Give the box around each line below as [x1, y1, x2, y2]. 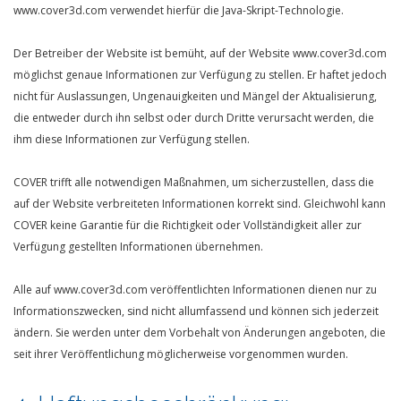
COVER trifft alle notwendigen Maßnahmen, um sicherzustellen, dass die [13, 175, 374, 190]
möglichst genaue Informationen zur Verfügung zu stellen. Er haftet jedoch [13, 67, 387, 82]
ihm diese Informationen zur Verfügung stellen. [13, 132, 250, 147]
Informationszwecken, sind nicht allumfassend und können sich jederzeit [13, 303, 379, 319]
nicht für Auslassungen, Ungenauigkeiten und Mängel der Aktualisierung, [13, 89, 377, 104]
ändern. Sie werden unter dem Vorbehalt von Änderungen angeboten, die [13, 325, 386, 340]
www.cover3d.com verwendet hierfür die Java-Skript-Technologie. [13, 3, 344, 18]
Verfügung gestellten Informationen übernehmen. [13, 239, 263, 254]
